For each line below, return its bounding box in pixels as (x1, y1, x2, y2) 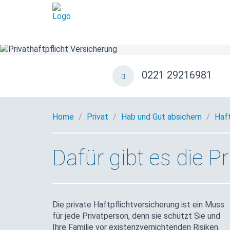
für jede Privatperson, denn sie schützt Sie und (52, 210, 220, 221)
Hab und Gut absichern (121, 111, 202, 122)
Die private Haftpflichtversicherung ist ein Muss (52, 199, 224, 209)
